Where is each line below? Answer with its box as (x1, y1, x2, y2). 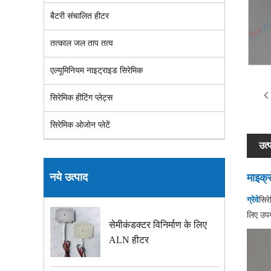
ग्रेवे (247, 195, 259, 204)
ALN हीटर (109, 234, 149, 245)
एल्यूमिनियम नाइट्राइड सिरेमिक (50, 66, 143, 75)
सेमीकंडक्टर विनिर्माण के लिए (109, 219, 207, 230)
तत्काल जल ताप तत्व (50, 39, 113, 48)
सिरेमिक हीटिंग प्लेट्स (50, 93, 113, 102)
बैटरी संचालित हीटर (50, 11, 109, 21)
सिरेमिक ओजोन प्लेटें (50, 120, 110, 129)
